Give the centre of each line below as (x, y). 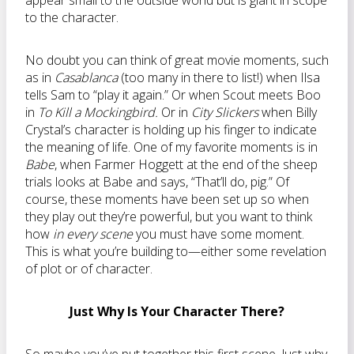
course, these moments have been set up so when (167, 199)
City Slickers (225, 112)
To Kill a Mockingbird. (98, 112)
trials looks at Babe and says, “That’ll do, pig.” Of (157, 182)
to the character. (72, 17)
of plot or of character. (89, 269)
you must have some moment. (218, 234)
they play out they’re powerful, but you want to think (169, 217)
